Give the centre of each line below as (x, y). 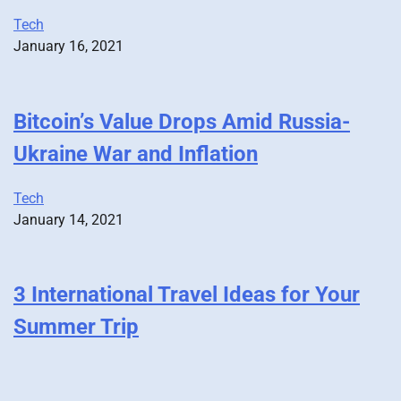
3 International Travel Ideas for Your (187, 295)
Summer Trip (76, 327)
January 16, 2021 (68, 46)
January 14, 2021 (68, 219)
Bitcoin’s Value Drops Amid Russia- (182, 121)
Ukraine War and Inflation (136, 154)
